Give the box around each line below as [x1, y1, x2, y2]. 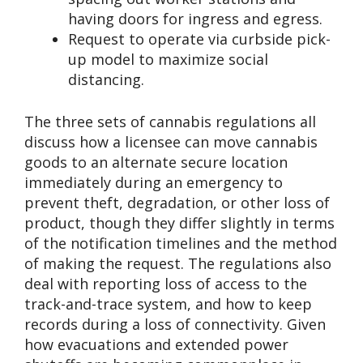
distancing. [68, 69, 144, 89]
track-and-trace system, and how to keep [24, 293, 312, 314]
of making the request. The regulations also [24, 253, 331, 273]
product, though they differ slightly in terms [24, 212, 335, 233]
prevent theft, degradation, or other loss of [24, 192, 330, 212]
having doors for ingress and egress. [68, 8, 322, 28]
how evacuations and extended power [24, 334, 288, 354]
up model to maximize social [68, 49, 268, 69]
